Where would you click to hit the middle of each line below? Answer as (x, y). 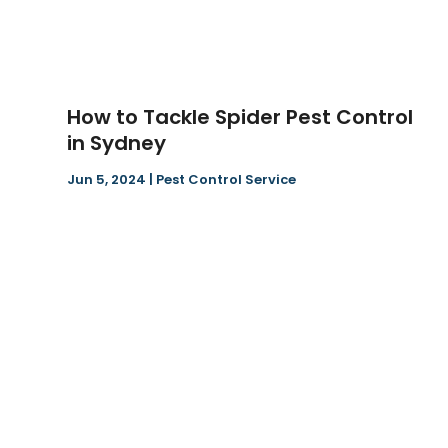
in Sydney (117, 143)
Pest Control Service (226, 180)
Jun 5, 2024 (107, 180)
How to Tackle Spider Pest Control (240, 117)
